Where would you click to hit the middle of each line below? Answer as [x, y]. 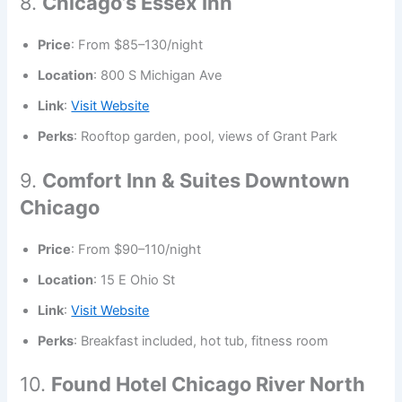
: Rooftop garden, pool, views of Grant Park [206, 136]
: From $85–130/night [137, 44]
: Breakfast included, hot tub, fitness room [201, 341]
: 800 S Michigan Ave [158, 75]
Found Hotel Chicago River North [209, 385]
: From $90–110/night [136, 249]
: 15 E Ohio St [135, 280]
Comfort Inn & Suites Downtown [197, 180]
